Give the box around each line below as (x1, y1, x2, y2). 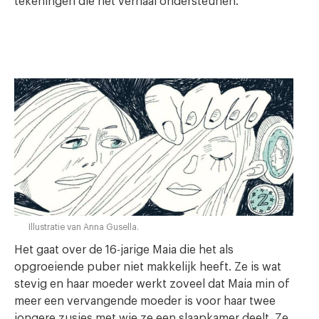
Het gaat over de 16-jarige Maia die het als (14, 244, 234, 256)
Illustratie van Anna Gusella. (28, 222, 139, 231)
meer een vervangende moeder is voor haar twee (14, 295, 276, 307)
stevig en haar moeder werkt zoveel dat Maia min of (14, 278, 290, 290)
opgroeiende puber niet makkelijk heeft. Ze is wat (14, 261, 281, 273)
